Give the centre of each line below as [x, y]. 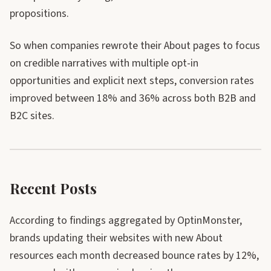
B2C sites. [32, 116]
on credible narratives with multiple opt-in [104, 63]
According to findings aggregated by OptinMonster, [126, 220]
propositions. [39, 14]
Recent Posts [53, 188]
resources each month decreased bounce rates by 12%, [134, 256]
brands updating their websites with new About [116, 238]
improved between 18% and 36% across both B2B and [133, 98]
